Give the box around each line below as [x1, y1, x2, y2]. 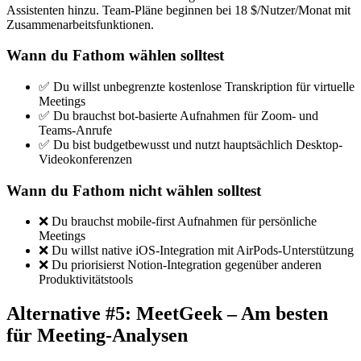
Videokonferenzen [39, 152, 132, 167]
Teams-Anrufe [39, 123, 112, 138]
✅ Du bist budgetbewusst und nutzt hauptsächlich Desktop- [39, 138, 342, 152]
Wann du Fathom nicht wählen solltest [6, 181, 261, 199]
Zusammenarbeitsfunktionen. [6, 17, 154, 31]
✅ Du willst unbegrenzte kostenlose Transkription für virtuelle [39, 80, 355, 94]
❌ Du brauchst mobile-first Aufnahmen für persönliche [39, 214, 317, 229]
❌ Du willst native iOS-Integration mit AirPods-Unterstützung [39, 243, 354, 258]
